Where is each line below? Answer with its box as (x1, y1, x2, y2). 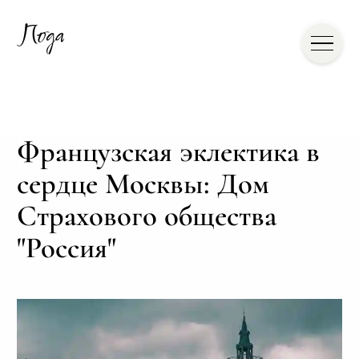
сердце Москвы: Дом (16, 166, 269, 202)
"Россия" (16, 230, 116, 266)
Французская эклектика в (16, 134, 320, 170)
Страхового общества (16, 198, 276, 234)
